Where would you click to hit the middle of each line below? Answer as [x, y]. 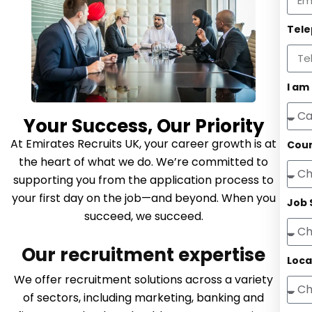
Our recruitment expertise [143, 255]
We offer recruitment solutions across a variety [143, 279]
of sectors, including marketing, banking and [143, 297]
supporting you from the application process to [143, 180]
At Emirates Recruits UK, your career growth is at [143, 143]
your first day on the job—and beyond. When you [143, 198]
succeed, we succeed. [143, 216]
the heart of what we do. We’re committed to [143, 162]
